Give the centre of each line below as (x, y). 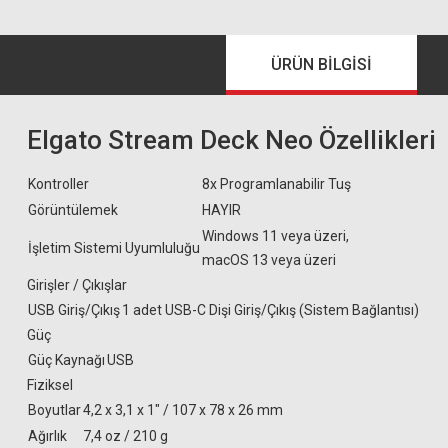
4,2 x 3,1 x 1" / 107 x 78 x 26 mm (183, 410)
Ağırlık (47, 436)
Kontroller (58, 184)
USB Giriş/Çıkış (74, 310)
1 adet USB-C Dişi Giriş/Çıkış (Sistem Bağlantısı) (270, 310)
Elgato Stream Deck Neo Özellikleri (231, 140)
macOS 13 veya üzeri (269, 260)
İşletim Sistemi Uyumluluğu (114, 248)
